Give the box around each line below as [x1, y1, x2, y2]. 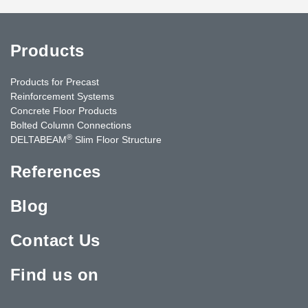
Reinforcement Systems [10, 90, 114, 102]
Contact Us [10, 230, 100, 250]
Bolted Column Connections [10, 119, 131, 131]
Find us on [10, 265, 99, 284]
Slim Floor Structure [72, 133, 162, 145]
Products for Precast [10, 76, 99, 87]
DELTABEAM [10, 133, 67, 145]
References [10, 162, 101, 181]
